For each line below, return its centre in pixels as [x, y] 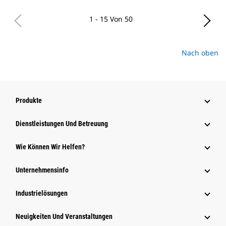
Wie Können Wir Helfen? [50, 147]
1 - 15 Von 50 [111, 19]
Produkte [29, 100]
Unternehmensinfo [42, 170]
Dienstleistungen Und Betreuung [62, 124]
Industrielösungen [42, 193]
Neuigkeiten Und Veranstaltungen [64, 216]
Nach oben [200, 53]
